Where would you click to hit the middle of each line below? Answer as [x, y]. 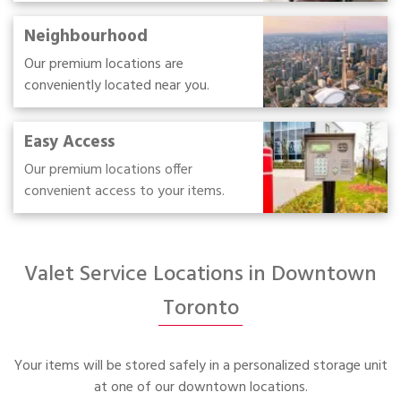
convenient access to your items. [124, 192]
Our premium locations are [104, 65]
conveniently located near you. [117, 86]
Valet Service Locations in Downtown [200, 275]
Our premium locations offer [108, 171]
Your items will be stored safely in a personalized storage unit [200, 367]
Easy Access [69, 143]
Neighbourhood [86, 37]
